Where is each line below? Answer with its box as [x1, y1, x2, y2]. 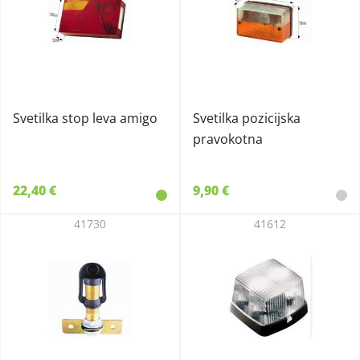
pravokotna [193, 130, 263, 148]
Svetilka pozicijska [193, 109, 301, 127]
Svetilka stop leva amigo [13, 109, 157, 127]
